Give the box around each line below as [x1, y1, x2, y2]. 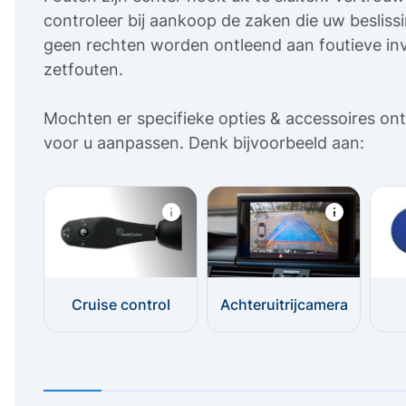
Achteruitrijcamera [219, 295, 348, 314]
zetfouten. [43, 59, 123, 79]
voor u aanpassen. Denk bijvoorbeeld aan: [43, 132, 364, 152]
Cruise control [71, 295, 170, 314]
